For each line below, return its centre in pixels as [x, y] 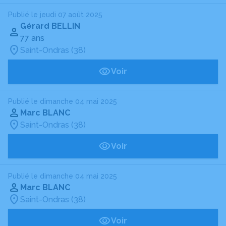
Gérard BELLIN [50, 26]
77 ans [32, 38]
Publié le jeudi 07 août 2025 [55, 15]
